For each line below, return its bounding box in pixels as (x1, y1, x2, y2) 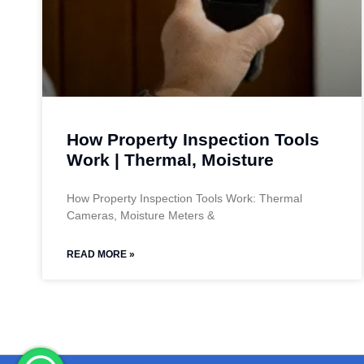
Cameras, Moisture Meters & (67, 209, 214, 223)
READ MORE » (67, 249, 135, 261)
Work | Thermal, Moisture (67, 150, 274, 170)
